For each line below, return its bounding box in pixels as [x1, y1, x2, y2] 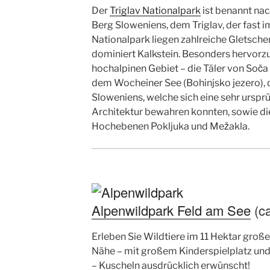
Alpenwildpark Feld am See [91, 201, 251, 220]
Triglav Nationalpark [109, 5, 201, 17]
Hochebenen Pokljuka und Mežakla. [91, 121, 250, 133]
